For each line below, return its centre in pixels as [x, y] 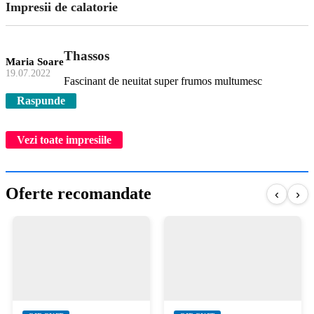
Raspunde [41, 101]
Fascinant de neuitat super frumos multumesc [163, 81]
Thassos [87, 56]
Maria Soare [35, 62]
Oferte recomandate [78, 194]
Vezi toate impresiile [64, 139]
